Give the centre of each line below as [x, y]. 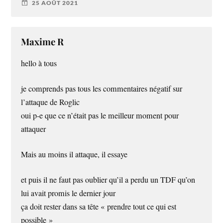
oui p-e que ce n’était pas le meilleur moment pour [100, 115]
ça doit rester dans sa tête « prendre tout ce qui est [99, 207]
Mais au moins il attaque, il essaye [74, 155]
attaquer [34, 129]
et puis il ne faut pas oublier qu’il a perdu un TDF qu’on [108, 180]
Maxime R [43, 41]
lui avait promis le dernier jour [68, 193]
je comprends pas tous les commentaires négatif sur [102, 88]
